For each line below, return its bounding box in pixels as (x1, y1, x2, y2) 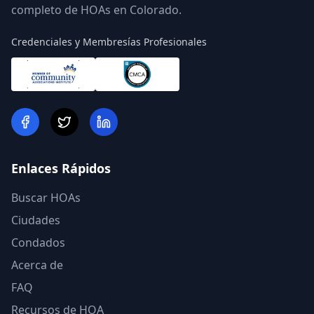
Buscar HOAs (11, 190, 81, 205)
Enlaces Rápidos (11, 160, 111, 177)
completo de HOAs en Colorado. (11, 2, 182, 18)
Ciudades (11, 212, 60, 228)
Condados (11, 235, 65, 250)
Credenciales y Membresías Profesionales (11, 35, 207, 48)
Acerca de (11, 257, 63, 273)
